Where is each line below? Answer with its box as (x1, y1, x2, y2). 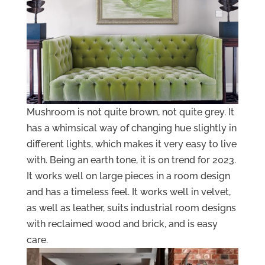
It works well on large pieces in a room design (26, 170, 230, 182)
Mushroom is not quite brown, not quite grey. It (26, 106, 234, 118)
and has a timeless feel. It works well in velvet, (26, 186, 231, 198)
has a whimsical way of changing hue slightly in (26, 122, 237, 134)
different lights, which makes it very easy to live (26, 138, 237, 150)
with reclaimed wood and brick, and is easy (26, 218, 218, 230)
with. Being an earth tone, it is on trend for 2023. (26, 154, 236, 166)
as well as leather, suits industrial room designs (26, 202, 236, 214)
